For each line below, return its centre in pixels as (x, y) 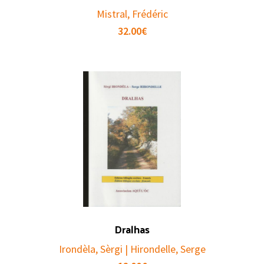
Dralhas (132, 229)
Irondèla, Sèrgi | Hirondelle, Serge (132, 249)
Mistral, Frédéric (132, 14)
